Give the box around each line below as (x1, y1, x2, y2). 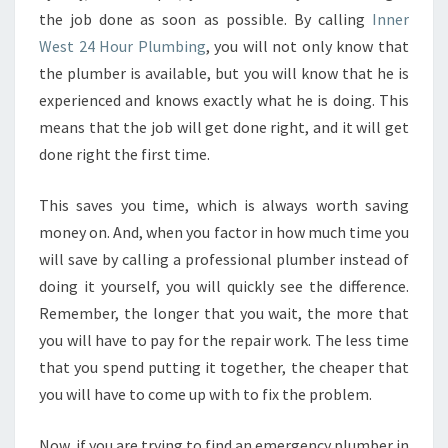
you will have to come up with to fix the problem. (39, 384, 372, 404)
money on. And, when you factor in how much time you (39, 222, 409, 242)
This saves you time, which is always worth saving (39, 195, 409, 215)
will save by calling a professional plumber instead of (39, 249, 409, 269)
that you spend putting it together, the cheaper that (39, 357, 409, 377)
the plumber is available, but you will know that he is (39, 63, 409, 83)
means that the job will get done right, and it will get (39, 117, 409, 137)
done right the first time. (39, 144, 210, 164)
